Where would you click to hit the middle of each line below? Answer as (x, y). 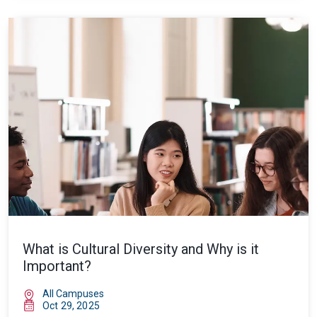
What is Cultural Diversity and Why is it (141, 249)
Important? (57, 266)
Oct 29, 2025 (71, 306)
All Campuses (73, 294)
